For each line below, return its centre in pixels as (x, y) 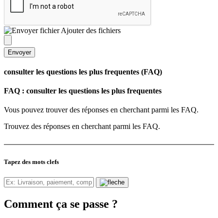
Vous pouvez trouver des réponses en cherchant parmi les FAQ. (101, 110)
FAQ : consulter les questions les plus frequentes (83, 91)
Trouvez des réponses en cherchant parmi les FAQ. (82, 127)
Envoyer (19, 52)
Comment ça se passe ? (61, 204)
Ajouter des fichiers (90, 30)
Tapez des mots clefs (31, 162)
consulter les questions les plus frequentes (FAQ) (83, 72)
